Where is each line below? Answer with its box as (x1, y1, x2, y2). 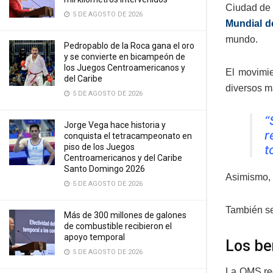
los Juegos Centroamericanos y (64, 63, 185, 73)
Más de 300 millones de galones (64, 210, 186, 220)
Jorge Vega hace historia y (64, 120, 166, 130)
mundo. (225, 34, 258, 44)
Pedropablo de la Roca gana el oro (64, 41, 194, 51)
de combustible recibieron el (64, 221, 172, 231)
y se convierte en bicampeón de (64, 52, 185, 62)
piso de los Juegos (64, 142, 135, 152)
